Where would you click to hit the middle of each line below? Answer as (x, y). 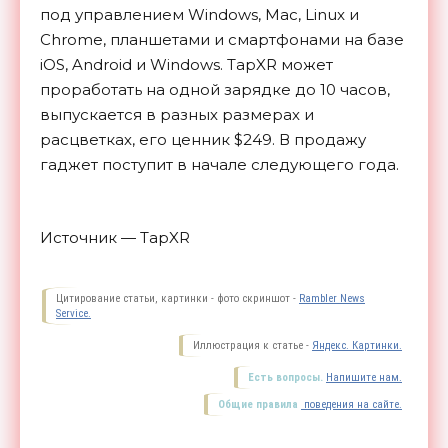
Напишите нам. (364, 378)
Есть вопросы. (285, 378)
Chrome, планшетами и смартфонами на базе (222, 40)
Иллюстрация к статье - (252, 346)
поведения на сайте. (351, 405)
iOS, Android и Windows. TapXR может (186, 65)
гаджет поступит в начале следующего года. (219, 165)
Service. (73, 314)
